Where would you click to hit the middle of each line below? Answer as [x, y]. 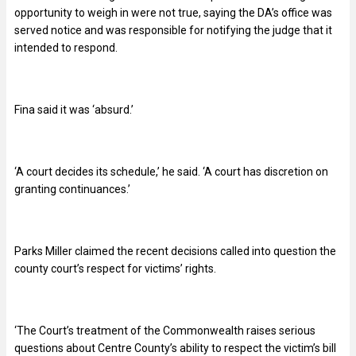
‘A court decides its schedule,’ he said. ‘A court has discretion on [171, 171]
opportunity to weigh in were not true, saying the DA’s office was [173, 12]
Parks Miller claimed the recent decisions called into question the [175, 251]
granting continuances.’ [72, 189]
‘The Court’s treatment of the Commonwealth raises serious [165, 330]
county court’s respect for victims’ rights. [115, 268]
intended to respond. [66, 47]
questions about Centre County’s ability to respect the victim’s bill [175, 348]
